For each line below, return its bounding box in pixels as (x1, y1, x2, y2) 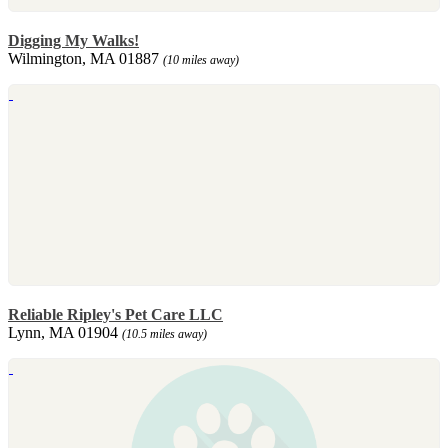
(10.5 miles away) (122, 326, 207, 341)
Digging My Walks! (8, 31, 139, 49)
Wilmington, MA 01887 (8, 49, 163, 67)
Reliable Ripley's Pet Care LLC (8, 305, 223, 323)
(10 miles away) (163, 52, 239, 67)
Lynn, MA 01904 (8, 323, 122, 341)
